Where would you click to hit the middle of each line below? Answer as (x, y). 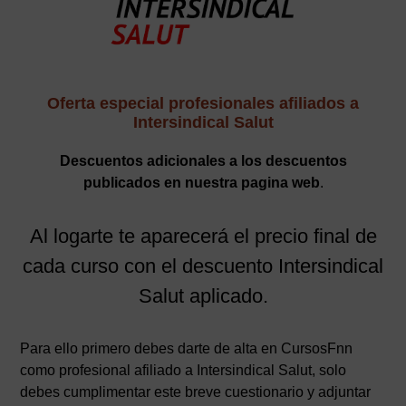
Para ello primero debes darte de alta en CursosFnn (187, 349)
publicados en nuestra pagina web (201, 183)
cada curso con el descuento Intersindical (203, 266)
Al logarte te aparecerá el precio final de (203, 237)
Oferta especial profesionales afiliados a (203, 104)
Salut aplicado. (203, 296)
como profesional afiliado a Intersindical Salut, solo (184, 371)
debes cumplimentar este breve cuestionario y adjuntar (196, 392)
